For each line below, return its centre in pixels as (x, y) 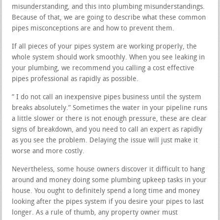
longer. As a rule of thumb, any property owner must (95, 213)
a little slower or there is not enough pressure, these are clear (110, 119)
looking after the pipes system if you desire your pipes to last (108, 202)
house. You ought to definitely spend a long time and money (106, 191)
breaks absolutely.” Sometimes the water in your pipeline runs (110, 108)
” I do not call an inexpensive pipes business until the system (107, 97)
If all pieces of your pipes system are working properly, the (105, 47)
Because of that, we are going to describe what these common (109, 18)
